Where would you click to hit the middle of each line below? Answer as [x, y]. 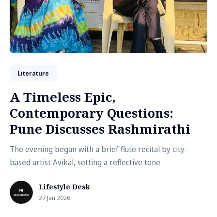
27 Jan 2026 [54, 198]
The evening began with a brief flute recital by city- [99, 149]
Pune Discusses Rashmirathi [100, 129]
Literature [33, 73]
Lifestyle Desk [64, 187]
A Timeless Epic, [63, 97]
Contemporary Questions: [92, 113]
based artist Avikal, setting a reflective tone [85, 162]
